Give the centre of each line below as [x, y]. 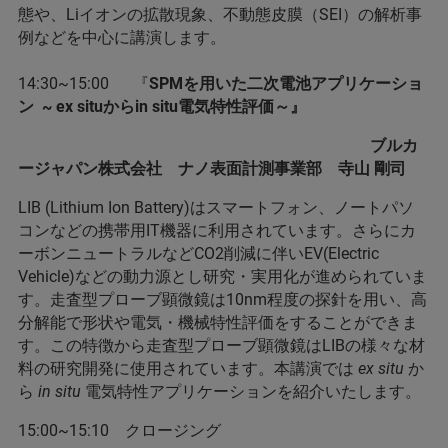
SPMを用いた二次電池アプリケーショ [286, 83]
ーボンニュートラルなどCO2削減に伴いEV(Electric [198, 253]
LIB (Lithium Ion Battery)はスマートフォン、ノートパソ [216, 207]
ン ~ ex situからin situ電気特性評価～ [154, 106]
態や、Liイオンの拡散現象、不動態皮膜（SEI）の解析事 [220, 14]
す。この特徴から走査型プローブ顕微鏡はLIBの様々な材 [221, 345]
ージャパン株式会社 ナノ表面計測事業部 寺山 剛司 [212, 168]
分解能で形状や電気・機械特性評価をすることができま [218, 322]
